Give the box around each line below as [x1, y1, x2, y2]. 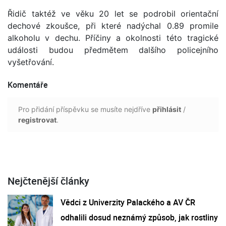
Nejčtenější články [8, 174, 89, 188]
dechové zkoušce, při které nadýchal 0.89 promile [8, 20, 218, 31]
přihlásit [152, 104, 181, 114]
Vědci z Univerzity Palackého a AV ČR [61, 196, 195, 208]
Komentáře [8, 79, 48, 90]
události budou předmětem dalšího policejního [8, 44, 218, 55]
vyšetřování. [8, 56, 54, 67]
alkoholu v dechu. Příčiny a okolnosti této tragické [8, 32, 218, 43]
